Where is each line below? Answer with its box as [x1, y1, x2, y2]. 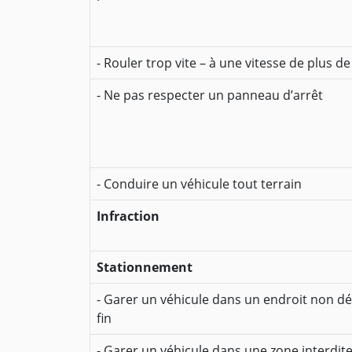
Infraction [97, 207, 159, 225]
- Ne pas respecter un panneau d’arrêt [97, 86, 323, 104]
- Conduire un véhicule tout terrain [97, 175, 302, 193]
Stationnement [97, 258, 192, 277]
